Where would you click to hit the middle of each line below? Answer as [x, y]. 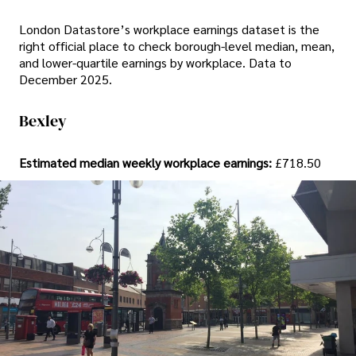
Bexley [43, 121]
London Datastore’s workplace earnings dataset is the [169, 29]
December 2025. [66, 79]
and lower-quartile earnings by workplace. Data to [155, 63]
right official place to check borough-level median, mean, [177, 46]
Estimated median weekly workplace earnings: [147, 162]
